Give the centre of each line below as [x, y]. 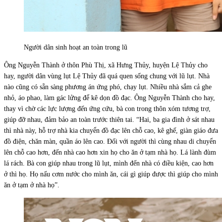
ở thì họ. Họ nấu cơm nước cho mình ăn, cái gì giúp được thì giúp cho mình [111, 174]
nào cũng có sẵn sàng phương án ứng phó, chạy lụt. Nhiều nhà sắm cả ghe [108, 87]
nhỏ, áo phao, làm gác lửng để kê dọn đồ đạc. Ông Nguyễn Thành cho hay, [110, 98]
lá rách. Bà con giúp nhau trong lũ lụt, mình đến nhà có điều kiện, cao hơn [109, 163]
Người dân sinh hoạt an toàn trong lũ [76, 47]
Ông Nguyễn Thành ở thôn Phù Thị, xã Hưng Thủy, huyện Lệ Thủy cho [106, 65]
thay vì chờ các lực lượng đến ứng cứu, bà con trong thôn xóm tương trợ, [107, 109]
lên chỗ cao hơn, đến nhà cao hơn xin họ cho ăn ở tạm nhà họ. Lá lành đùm [110, 152]
